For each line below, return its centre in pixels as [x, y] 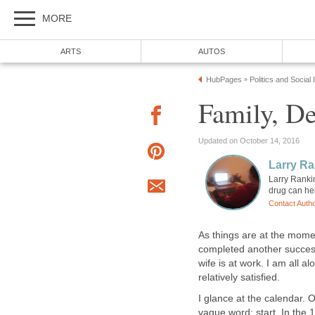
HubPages [224, 79]
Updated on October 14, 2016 [249, 140]
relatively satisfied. [239, 277]
